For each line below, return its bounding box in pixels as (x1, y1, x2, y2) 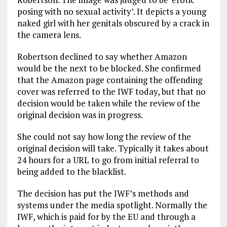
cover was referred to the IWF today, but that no (17, 86, 206, 97)
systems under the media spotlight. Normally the (17, 199, 207, 211)
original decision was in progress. (17, 109, 143, 121)
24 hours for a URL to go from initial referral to (17, 154, 199, 166)
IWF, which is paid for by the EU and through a (17, 211, 196, 222)
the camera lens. (17, 29, 81, 41)
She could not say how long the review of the (17, 131, 191, 142)
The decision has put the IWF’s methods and (17, 187, 189, 199)
